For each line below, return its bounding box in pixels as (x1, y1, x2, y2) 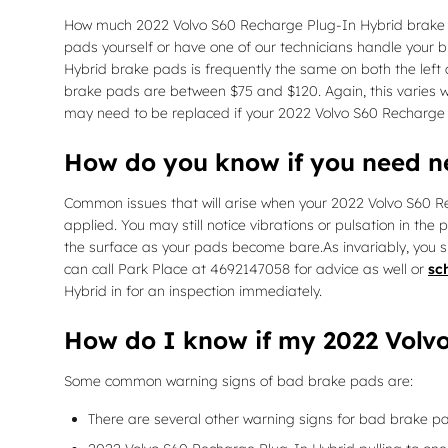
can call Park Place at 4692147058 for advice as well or (64, 260, 428, 279)
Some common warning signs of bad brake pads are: (64, 372, 413, 391)
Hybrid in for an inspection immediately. (64, 282, 322, 301)
